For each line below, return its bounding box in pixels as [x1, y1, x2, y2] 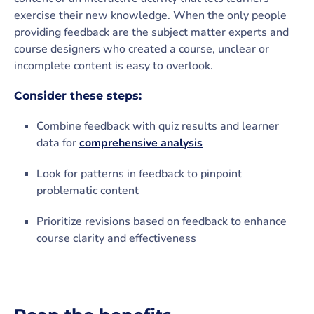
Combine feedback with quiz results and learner [36, 118, 279, 134]
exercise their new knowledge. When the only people [14, 7, 287, 23]
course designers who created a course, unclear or [14, 41, 269, 57]
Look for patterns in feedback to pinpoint [36, 165, 242, 182]
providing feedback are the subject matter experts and [14, 24, 289, 40]
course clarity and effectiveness [36, 230, 196, 246]
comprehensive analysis [79, 135, 203, 151]
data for [36, 135, 79, 151]
